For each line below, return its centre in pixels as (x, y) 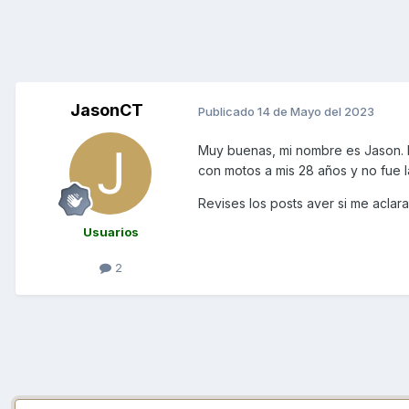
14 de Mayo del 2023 (316, 111)
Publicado (228, 111)
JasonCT (107, 110)
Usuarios (110, 232)
